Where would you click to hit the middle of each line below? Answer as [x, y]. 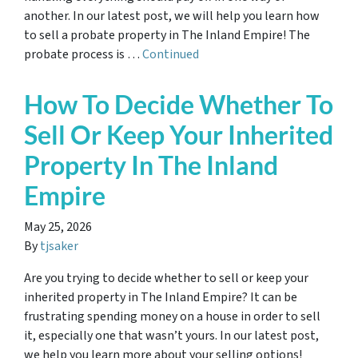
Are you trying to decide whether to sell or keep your [166, 278]
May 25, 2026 [58, 227]
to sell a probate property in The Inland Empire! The [167, 35]
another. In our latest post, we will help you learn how [172, 16]
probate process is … [83, 54]
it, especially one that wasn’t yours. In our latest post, [171, 336]
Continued [171, 54]
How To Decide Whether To [179, 104]
